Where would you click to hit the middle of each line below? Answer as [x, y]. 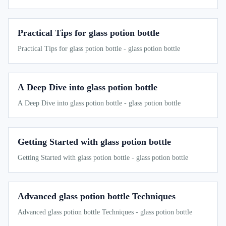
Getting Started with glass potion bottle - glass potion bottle [103, 157]
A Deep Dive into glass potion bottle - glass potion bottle [99, 103]
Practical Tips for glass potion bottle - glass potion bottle [99, 48]
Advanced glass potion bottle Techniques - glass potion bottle [105, 212]
